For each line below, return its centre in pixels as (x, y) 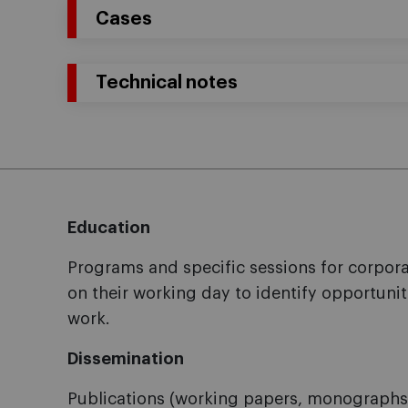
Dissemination (126, 359)
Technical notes (167, 83)
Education (109, 228)
